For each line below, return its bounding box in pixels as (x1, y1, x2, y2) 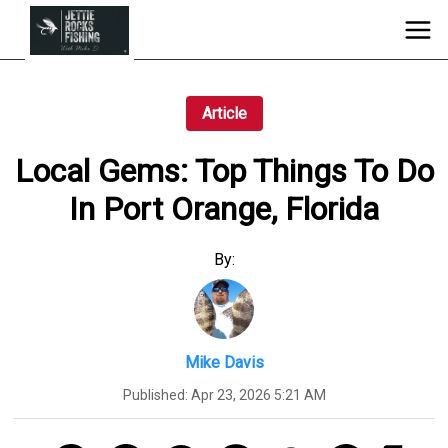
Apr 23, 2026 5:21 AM (190, 386, 326, 403)
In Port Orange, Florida (69, 190, 379, 229)
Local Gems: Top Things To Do (14, 152, 434, 191)
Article (201, 104, 247, 123)
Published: (122, 386, 191, 403)
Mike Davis (184, 352, 264, 372)
